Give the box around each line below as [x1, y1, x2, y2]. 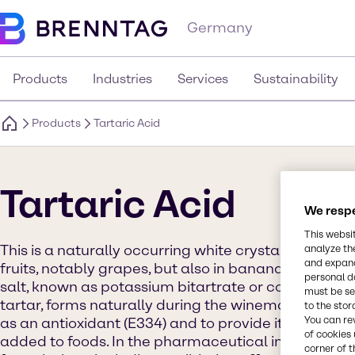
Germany [187, 19, 253, 36]
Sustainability [254, 71, 338, 86]
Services [177, 71, 228, 86]
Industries [93, 71, 152, 86]
